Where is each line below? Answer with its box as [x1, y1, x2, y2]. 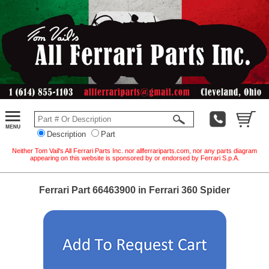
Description [47, 129, 86, 139]
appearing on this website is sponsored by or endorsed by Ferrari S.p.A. [29, 154, 240, 162]
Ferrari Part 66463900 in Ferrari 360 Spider [39, 184, 230, 195]
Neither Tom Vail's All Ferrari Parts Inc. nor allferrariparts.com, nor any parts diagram [12, 147, 257, 154]
